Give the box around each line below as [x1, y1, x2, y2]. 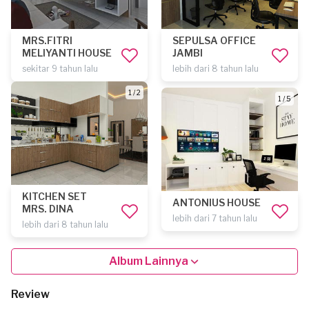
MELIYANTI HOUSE [22, 47, 112, 59]
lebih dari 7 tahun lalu [172, 213, 257, 223]
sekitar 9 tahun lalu [22, 63, 98, 74]
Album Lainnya [108, 255, 188, 268]
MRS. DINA [22, 203, 74, 215]
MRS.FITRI [22, 34, 72, 46]
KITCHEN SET [22, 190, 87, 202]
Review [11, 288, 50, 301]
